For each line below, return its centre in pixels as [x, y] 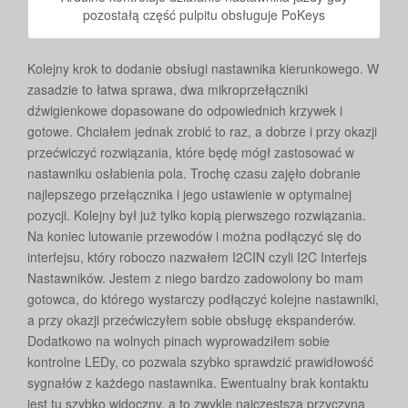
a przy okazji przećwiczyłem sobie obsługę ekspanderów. [192, 319]
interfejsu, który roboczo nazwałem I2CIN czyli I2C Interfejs [197, 256]
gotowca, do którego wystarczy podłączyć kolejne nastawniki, [203, 298]
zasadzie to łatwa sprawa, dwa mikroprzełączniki [168, 89]
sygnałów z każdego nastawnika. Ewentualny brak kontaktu [198, 382]
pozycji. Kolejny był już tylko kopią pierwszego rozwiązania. [197, 214]
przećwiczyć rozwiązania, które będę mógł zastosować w [191, 152]
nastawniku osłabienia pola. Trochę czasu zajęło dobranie [194, 173]
